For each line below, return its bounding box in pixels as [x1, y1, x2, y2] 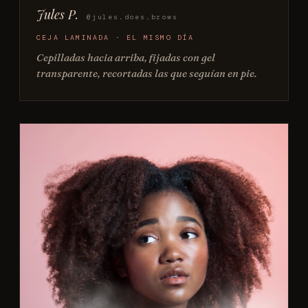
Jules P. [36, 6, 78, 23]
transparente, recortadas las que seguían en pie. [36, 67, 256, 80]
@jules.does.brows [87, 12, 178, 22]
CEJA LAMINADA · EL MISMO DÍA [36, 33, 195, 43]
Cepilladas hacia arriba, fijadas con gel [36, 51, 215, 65]
